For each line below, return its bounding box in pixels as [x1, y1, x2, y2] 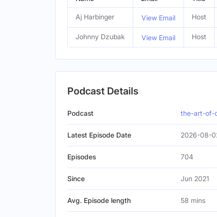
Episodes [67, 153, 96, 161]
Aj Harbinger [76, 13, 114, 21]
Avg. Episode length [67, 196, 131, 204]
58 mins [181, 196, 205, 204]
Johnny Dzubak [76, 32, 125, 41]
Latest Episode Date [67, 131, 131, 139]
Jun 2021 [181, 174, 209, 183]
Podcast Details [67, 85, 139, 97]
